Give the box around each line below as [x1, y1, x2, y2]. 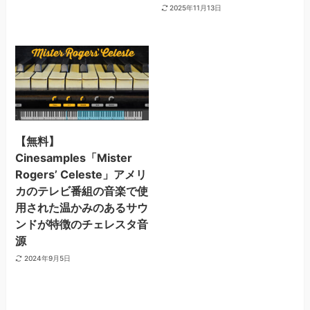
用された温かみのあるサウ [15, 201, 149, 215]
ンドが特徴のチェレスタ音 [15, 217, 149, 232]
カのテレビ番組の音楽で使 [15, 184, 149, 199]
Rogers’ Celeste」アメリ [15, 167, 147, 182]
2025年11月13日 [170, 3, 222, 12]
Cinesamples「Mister [15, 151, 133, 165]
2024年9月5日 [24, 253, 71, 262]
